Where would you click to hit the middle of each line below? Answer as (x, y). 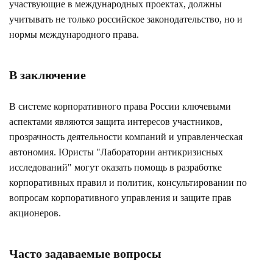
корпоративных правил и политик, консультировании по (128, 182)
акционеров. (35, 213)
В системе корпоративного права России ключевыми (120, 106)
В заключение (48, 75)
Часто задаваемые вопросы (85, 253)
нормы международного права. (74, 34)
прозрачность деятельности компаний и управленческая (126, 136)
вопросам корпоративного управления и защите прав (120, 197)
